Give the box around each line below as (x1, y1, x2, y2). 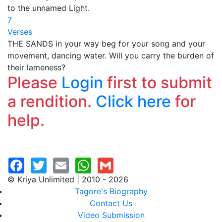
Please (7, 73, 61, 92)
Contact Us (90, 198, 132, 208)
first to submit (103, 73, 212, 92)
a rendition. (7, 92, 96, 111)
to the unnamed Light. (7, 3, 90, 13)
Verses (7, 27, 32, 37)
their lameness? (7, 62, 65, 72)
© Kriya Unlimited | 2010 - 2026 (7, 174, 128, 184)
